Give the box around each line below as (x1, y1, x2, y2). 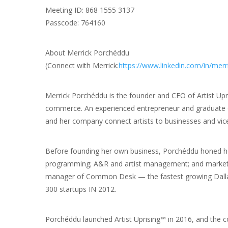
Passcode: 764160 (45, 17, 105, 27)
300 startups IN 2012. (45, 184, 116, 194)
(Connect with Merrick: (45, 60, 119, 70)
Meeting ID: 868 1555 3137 (45, 5, 134, 15)
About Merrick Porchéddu (45, 47, 129, 58)
